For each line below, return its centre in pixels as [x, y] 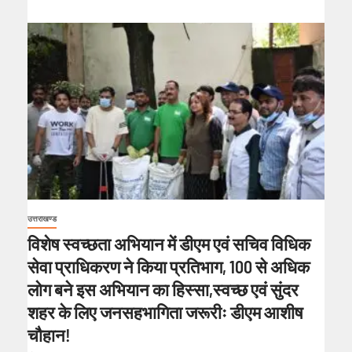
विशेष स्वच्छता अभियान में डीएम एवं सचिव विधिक [169, 243]
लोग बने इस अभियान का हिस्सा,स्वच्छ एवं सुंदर [163, 289]
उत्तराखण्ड [42, 218]
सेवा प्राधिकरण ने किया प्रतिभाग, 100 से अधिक [169, 266]
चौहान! [49, 334]
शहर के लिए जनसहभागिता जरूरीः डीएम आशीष [165, 312]
